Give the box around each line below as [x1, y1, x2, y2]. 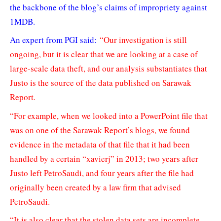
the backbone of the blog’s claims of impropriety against [10, 1, 207, 13]
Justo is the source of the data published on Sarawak [10, 77, 191, 89]
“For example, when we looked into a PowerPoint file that [10, 110, 208, 121]
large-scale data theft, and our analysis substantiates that [10, 63, 207, 74]
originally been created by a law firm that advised [10, 181, 181, 193]
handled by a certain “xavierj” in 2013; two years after [10, 152, 198, 164]
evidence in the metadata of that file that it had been [10, 138, 190, 150]
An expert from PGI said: [10, 34, 100, 46]
